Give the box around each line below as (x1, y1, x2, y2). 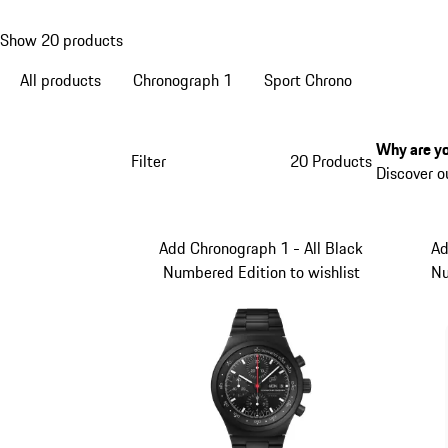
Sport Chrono (264, 67, 352, 92)
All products (20, 67, 101, 92)
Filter (130, 148, 166, 173)
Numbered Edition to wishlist (162, 260, 360, 285)
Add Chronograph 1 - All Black (159, 236, 364, 261)
